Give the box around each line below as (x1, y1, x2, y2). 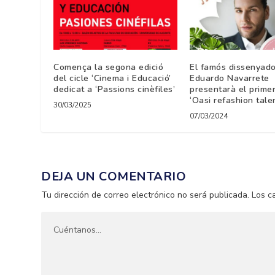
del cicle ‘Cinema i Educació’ (53, 72, 171, 84)
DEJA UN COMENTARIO (41, 168, 187, 185)
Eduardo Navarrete (190, 72, 269, 84)
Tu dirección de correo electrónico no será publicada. (41, 188, 250, 201)
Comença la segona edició (53, 61, 164, 73)
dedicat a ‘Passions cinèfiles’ (53, 83, 176, 95)
